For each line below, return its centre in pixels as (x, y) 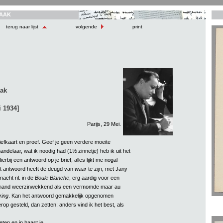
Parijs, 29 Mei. (104, 124)
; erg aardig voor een (94, 177)
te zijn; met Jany (107, 168)
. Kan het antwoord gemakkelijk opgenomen (61, 195)
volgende (86, 27)
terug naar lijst (23, 27)
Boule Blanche (52, 177)
